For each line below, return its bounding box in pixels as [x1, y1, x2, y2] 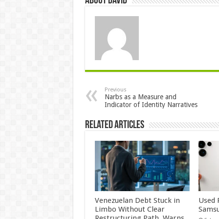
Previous [104, 86, 127, 93]
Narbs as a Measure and [104, 92, 176, 101]
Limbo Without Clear [94, 205, 165, 214]
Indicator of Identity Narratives [104, 100, 197, 109]
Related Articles [85, 119, 144, 131]
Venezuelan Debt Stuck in [94, 196, 180, 205]
